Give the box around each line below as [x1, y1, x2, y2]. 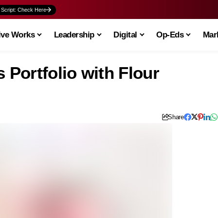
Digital [113, 30, 137, 39]
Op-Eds [156, 30, 184, 39]
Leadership [54, 30, 94, 39]
